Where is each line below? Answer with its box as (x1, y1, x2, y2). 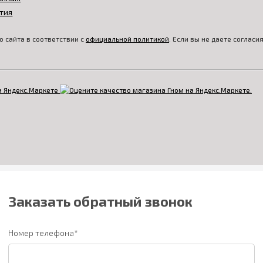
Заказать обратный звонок (8, 193, 193, 210)
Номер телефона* (8, 228, 78, 238)
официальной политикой (86, 35, 169, 43)
